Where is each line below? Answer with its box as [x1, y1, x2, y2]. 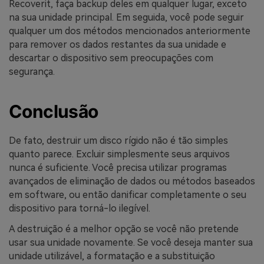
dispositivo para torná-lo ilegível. [9, 202, 150, 214]
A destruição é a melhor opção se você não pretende [9, 223, 239, 235]
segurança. [9, 65, 55, 77]
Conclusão [9, 101, 98, 123]
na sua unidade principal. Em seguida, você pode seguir [9, 11, 244, 23]
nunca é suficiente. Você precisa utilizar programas [9, 161, 227, 173]
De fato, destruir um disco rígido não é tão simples [9, 134, 228, 146]
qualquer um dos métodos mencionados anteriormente [9, 25, 250, 37]
